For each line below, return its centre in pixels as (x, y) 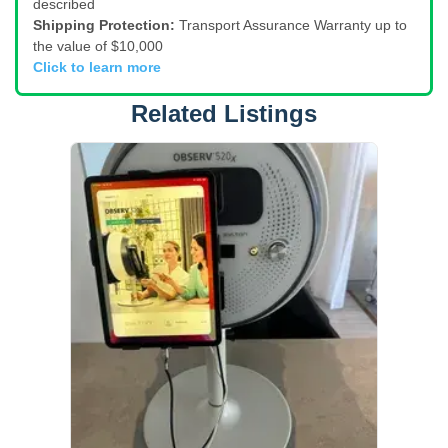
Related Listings (224, 113)
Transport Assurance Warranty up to (293, 24)
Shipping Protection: (104, 24)
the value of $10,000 (98, 45)
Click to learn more (97, 66)
